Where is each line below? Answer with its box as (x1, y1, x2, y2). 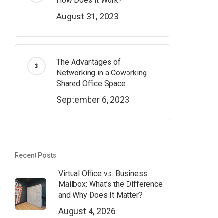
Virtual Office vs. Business (58, 169, 147, 178)
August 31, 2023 (56, 11, 119, 21)
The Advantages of (56, 57, 121, 67)
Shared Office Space (56, 79, 126, 88)
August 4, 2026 (58, 206, 116, 216)
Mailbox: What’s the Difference (58, 180, 163, 189)
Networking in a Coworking (56, 68, 147, 77)
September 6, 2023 (56, 94, 129, 105)
